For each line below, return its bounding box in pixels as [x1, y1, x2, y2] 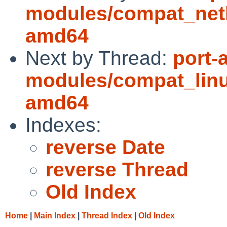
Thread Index [82, 211, 132, 220]
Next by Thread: [25, 47, 173, 69]
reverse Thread [46, 158, 188, 180]
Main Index [34, 211, 75, 220]
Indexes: [25, 113, 101, 136]
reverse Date [46, 136, 165, 158]
